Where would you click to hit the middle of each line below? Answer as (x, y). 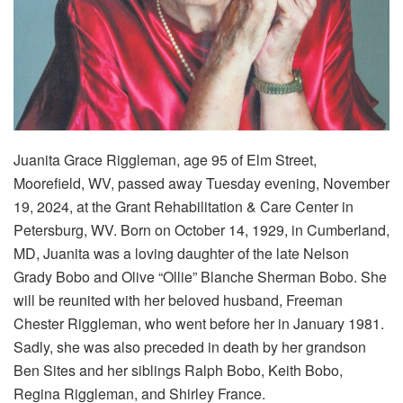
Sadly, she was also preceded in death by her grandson (190, 346)
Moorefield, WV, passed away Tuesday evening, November (201, 183)
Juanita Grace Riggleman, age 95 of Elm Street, (165, 159)
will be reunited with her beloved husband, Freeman (178, 300)
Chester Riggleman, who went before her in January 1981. (199, 323)
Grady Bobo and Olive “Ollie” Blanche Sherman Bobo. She (200, 276)
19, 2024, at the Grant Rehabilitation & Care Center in (184, 206)
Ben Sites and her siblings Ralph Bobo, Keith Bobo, (178, 370)
